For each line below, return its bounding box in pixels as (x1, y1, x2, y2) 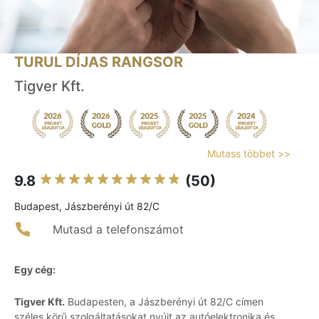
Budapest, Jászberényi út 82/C (14, 200, 159, 213)
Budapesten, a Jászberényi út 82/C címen (65, 296, 263, 308)
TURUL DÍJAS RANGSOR (14, 53, 183, 71)
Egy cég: (14, 263, 56, 276)
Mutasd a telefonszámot (53, 222, 184, 237)
